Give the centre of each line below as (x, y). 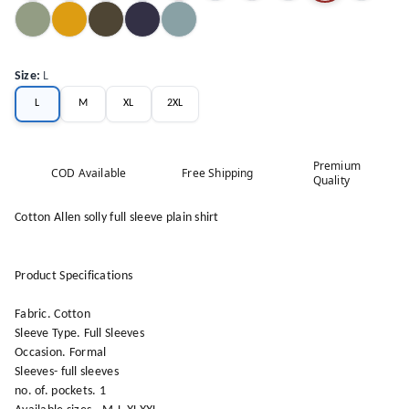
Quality (331, 180)
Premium (336, 165)
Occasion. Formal (61, 352)
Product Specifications (74, 276)
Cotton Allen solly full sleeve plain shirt (117, 217)
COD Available (89, 173)
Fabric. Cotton (52, 314)
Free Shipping (218, 173)
